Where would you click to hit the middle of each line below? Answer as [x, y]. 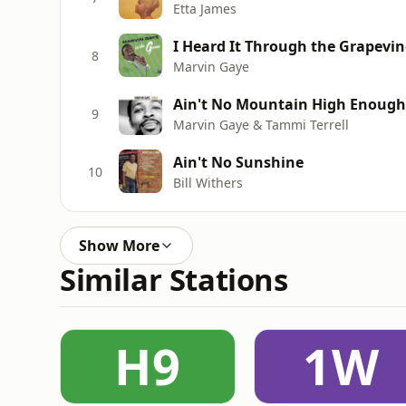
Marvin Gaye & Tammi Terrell [261, 124]
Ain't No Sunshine [238, 162]
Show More [119, 246]
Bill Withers [208, 182]
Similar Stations [174, 280]
